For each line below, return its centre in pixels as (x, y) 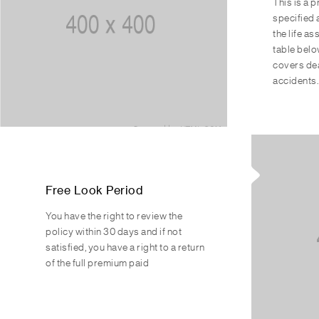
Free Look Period (94, 191)
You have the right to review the (114, 216)
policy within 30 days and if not (114, 232)
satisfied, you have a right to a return (125, 248)
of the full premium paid (97, 263)
